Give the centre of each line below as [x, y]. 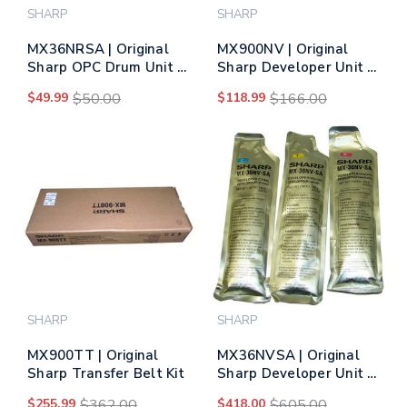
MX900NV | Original [283, 50]
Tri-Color [247, 392]
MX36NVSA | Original [288, 356]
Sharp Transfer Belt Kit [106, 374]
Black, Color [67, 86]
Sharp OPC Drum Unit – [106, 68]
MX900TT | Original [93, 356]
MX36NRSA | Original [98, 50]
